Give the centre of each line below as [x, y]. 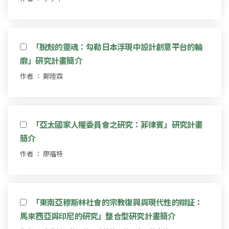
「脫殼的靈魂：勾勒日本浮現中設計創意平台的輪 [117, 46]
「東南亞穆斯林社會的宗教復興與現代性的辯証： [117, 202]
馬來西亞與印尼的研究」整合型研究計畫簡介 [98, 215]
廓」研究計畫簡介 [51, 60]
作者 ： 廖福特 [41, 153]
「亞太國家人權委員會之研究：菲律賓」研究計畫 [117, 124]
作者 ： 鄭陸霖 [41, 76]
